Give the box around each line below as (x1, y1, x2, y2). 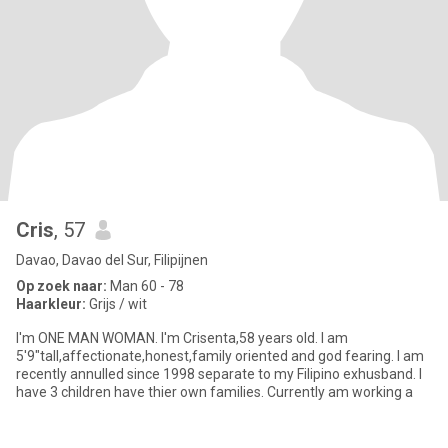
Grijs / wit (86, 296, 147, 312)
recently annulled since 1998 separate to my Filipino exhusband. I (16, 366, 422, 382)
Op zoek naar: (16, 278, 107, 294)
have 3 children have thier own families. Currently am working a (16, 384, 413, 400)
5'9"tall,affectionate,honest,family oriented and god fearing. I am (16, 348, 424, 364)
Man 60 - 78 (107, 278, 184, 294)
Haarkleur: (16, 296, 86, 312)
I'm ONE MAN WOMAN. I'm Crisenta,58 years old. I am (16, 330, 161, 346)
